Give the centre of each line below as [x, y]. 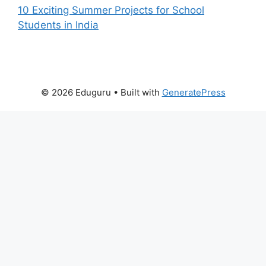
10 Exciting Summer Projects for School [111, 10]
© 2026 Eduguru [76, 92]
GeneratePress [194, 92]
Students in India [58, 25]
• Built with [136, 92]
